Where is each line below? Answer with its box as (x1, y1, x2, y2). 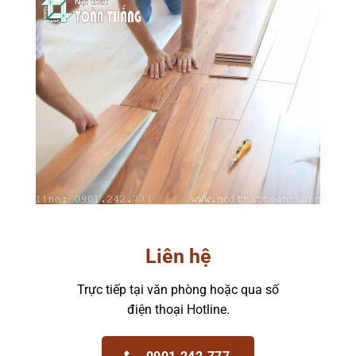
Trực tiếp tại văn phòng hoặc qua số (77, 281, 279, 297)
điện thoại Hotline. (126, 301, 230, 317)
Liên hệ (145, 245, 211, 269)
